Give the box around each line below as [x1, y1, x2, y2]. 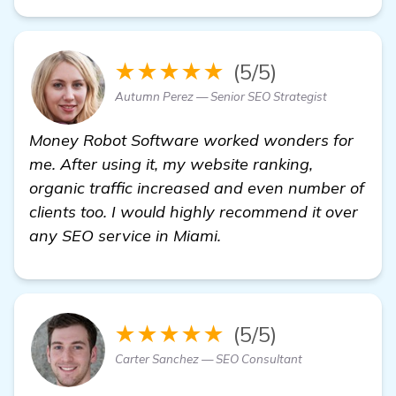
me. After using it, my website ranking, [29, 153, 313, 174]
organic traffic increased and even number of [29, 177, 364, 198]
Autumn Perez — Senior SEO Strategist [115, 88, 327, 103]
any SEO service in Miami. [29, 225, 221, 246]
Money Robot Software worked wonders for [29, 129, 354, 150]
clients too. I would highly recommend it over [29, 201, 358, 222]
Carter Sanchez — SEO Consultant [115, 351, 302, 366]
